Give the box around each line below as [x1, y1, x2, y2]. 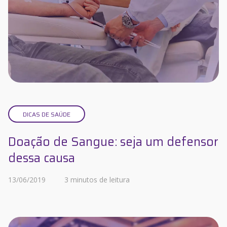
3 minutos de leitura [64, 174, 130, 184]
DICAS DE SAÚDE [23, 109, 70, 119]
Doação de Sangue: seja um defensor [8, 132, 218, 152]
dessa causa [8, 148, 75, 168]
